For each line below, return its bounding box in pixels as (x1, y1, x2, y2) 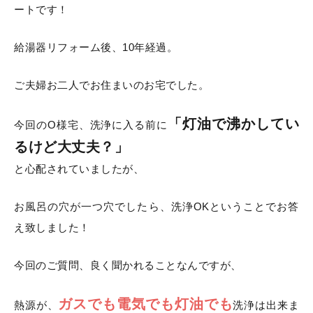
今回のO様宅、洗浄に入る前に (14, 119, 168, 131)
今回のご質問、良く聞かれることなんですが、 (14, 259, 242, 271)
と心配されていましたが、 (14, 163, 144, 175)
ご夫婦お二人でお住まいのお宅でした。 (14, 79, 209, 91)
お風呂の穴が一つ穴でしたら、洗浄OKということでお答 (14, 201, 299, 212)
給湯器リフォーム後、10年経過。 (14, 41, 177, 53)
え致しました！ (14, 221, 90, 233)
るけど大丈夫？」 (14, 139, 129, 154)
